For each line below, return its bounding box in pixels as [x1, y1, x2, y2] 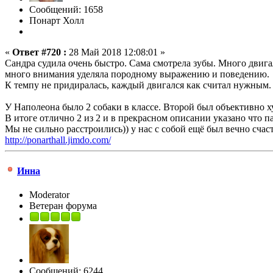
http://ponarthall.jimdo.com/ [5, 134, 111, 145]
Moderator [29, 190, 69, 200]
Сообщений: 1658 [29, 4, 103, 15]
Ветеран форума [29, 200, 97, 211]
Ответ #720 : [12, 46, 66, 57]
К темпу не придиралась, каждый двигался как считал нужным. [5, 79, 271, 90]
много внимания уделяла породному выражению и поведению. [5, 68, 269, 79]
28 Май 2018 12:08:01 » [66, 46, 165, 57]
